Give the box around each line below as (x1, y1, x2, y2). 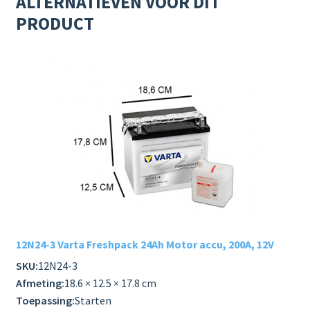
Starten (74, 293, 111, 307)
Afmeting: (15, 275, 64, 290)
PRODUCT (15, 12, 94, 35)
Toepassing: (15, 293, 75, 307)
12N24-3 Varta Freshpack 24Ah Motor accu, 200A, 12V (15, 237, 274, 252)
